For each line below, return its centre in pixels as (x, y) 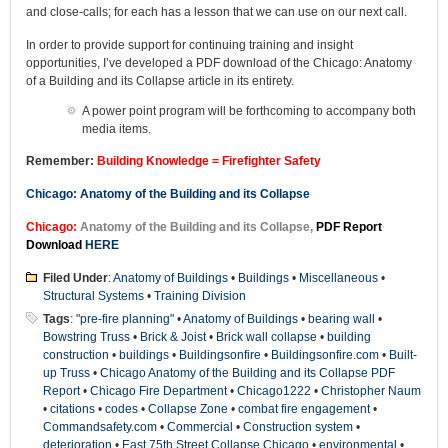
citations (72, 409)
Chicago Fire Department (158, 391)
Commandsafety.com (100, 427)
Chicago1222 (274, 391)
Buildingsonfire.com (325, 355)
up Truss (66, 373)
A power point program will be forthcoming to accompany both (249, 111)
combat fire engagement (304, 409)
